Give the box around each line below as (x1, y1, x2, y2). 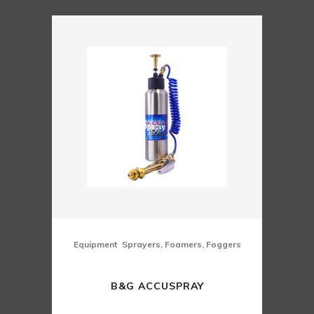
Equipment (73, 239, 117, 250)
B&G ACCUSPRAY (110, 280, 204, 293)
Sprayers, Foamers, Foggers (121, 239, 241, 250)
